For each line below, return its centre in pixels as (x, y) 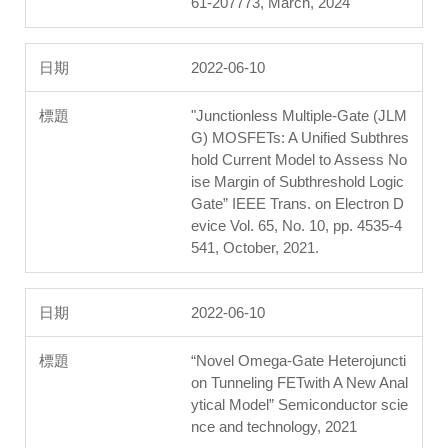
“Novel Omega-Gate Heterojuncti (298, 361)
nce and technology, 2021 (274, 427)
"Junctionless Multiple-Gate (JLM (299, 116)
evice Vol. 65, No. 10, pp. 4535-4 (296, 226)
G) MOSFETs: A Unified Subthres (300, 138)
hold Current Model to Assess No (299, 160)
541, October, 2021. (255, 248)
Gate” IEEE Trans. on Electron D (297, 204)
